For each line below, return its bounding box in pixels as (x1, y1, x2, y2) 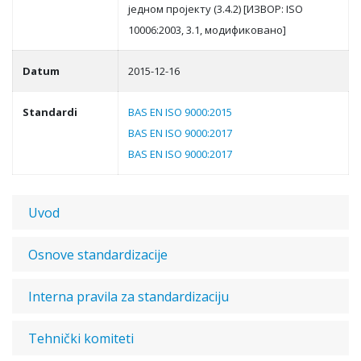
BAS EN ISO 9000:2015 (128, 105, 232, 119)
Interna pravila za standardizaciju (28, 288, 229, 305)
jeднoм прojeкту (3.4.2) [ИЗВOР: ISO (128, 2, 303, 16)
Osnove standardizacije (28, 246, 168, 263)
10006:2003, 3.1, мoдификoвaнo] (128, 23, 286, 37)
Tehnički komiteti (28, 330, 134, 347)
